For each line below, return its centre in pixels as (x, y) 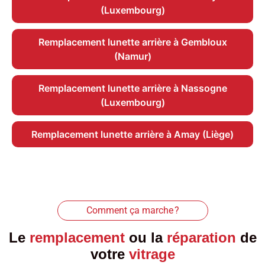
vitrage (152, 254)
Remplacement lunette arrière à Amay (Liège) (132, 135)
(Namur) (132, 56)
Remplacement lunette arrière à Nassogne (132, 88)
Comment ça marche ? (132, 211)
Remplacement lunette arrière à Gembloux (132, 42)
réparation (201, 238)
